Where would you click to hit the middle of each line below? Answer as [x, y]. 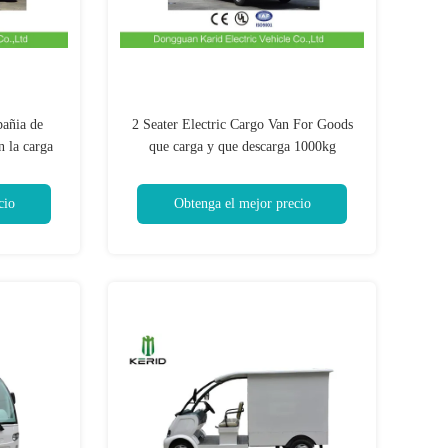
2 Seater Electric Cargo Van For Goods [242, 124]
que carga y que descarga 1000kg [242, 146]
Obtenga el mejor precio [242, 203]
